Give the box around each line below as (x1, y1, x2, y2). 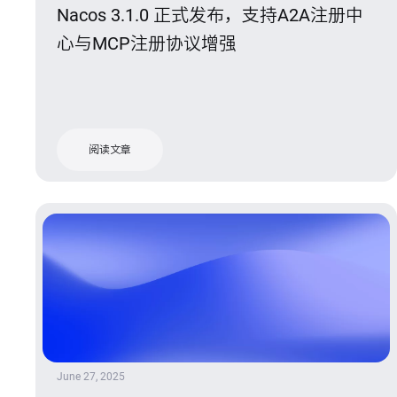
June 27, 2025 (57, 370, 125, 383)
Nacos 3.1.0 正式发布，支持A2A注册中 (57, 4, 363, 26)
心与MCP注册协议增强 (57, 33, 237, 54)
